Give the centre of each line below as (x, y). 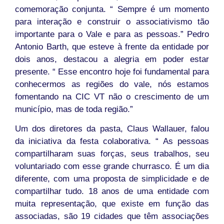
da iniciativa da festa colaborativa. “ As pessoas (112, 141)
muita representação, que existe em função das (112, 204)
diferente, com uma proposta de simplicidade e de (112, 179)
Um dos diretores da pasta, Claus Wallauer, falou (112, 129)
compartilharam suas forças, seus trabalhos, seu (112, 154)
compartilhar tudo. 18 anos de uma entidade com (112, 191)
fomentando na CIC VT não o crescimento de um (112, 97)
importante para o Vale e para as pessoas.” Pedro (112, 34)
